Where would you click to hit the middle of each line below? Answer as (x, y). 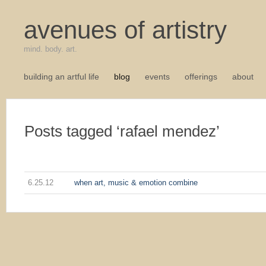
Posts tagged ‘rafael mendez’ (122, 131)
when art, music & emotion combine (136, 183)
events (157, 77)
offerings (201, 77)
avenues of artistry (125, 30)
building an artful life (61, 77)
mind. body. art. (50, 49)
